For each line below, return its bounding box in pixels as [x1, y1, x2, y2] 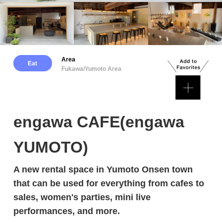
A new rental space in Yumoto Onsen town [13, 165, 193, 175]
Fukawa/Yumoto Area [61, 65, 121, 73]
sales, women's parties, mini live [13, 192, 151, 203]
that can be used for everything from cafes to [13, 178, 204, 189]
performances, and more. [13, 206, 120, 217]
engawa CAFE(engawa [13, 113, 184, 131]
